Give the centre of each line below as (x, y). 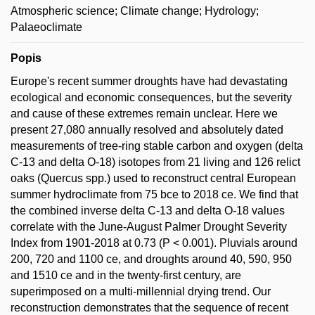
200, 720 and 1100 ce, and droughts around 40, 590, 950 (151, 259)
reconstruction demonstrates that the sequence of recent (149, 308)
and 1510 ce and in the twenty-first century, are (126, 275)
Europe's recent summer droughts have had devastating (149, 81)
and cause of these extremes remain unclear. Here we (144, 114)
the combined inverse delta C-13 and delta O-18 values (148, 211)
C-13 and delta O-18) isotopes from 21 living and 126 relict (155, 162)
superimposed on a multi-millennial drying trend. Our (141, 291)
